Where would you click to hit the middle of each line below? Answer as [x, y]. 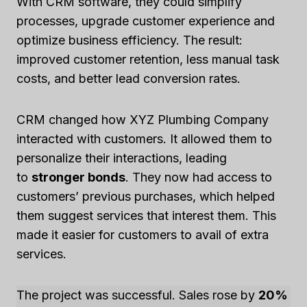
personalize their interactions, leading [122, 158]
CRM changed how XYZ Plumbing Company [143, 120]
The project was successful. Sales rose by [137, 295]
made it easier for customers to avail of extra [143, 235]
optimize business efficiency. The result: [130, 40]
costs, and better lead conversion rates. [128, 78]
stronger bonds [78, 177]
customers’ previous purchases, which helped [146, 196]
